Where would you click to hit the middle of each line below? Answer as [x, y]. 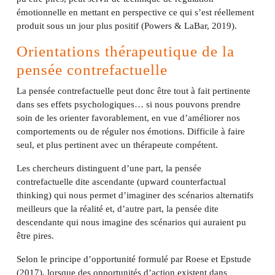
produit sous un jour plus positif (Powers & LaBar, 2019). [127, 26]
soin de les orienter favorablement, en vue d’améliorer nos [128, 118]
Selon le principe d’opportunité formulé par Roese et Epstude [134, 259]
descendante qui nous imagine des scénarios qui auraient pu [131, 222]
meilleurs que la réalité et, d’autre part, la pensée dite [118, 209]
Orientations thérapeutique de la [126, 51]
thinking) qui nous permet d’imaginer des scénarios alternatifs [135, 195]
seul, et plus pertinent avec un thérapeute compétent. [117, 145]
